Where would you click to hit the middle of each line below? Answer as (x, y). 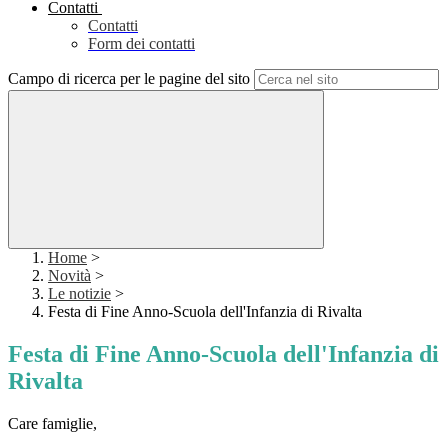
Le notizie (79, 294)
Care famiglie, (52, 424)
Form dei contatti (141, 44)
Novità (69, 276)
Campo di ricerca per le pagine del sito (129, 79)
